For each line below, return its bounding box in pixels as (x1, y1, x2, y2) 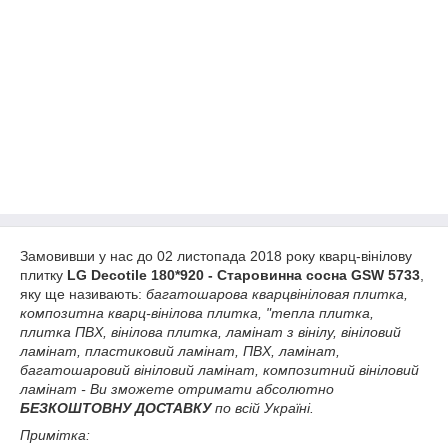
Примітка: (20, 427, 90, 443)
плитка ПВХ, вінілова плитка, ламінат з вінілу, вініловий (20, 324, 401, 340)
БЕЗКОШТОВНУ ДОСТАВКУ (20, 400, 211, 416)
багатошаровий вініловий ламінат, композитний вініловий (20, 362, 419, 378)
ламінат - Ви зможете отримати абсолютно (20, 381, 334, 397)
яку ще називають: (20, 286, 146, 302)
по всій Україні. (211, 400, 314, 416)
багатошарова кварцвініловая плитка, (146, 286, 408, 302)
